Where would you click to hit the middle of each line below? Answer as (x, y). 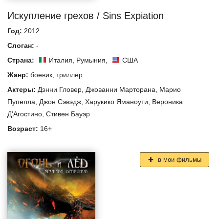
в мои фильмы (178, 159)
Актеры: (22, 89)
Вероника (167, 101)
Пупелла (21, 101)
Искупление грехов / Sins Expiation (86, 15)
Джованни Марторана (120, 89)
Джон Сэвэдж (60, 101)
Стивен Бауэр (68, 114)
